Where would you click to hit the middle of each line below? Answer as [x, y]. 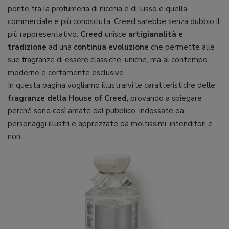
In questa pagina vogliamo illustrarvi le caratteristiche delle [111, 85]
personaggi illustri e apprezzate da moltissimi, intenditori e [110, 124]
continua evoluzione [111, 47]
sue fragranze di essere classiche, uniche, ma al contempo [108, 60]
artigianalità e [156, 34]
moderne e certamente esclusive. [66, 73]
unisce [116, 34]
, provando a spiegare [164, 98]
